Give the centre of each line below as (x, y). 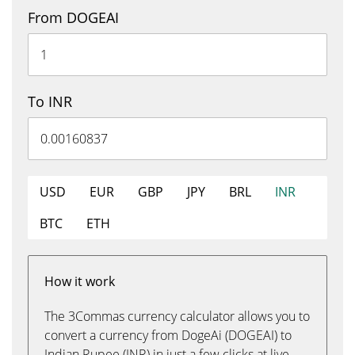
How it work (80, 281)
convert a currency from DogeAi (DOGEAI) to (168, 335)
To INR (50, 101)
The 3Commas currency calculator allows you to (177, 316)
